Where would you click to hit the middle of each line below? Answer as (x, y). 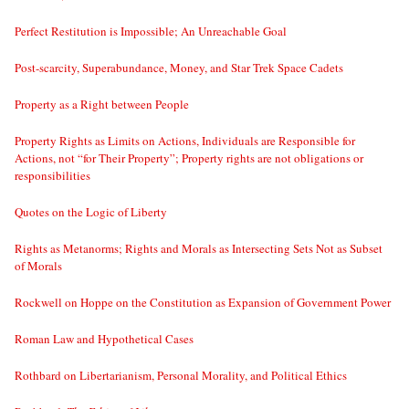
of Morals (38, 266)
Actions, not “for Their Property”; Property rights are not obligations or (189, 158)
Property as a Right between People (102, 105)
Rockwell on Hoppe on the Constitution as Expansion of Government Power (203, 303)
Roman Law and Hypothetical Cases (104, 339)
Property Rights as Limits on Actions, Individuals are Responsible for (185, 141)
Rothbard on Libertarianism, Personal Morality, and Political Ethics (181, 376)
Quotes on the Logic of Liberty (91, 212)
